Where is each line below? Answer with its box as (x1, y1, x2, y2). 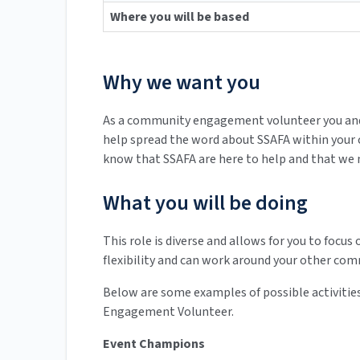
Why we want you (103, 67, 260, 98)
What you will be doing (103, 188, 308, 219)
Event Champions (103, 335, 205, 354)
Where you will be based (110, 8, 249, 27)
